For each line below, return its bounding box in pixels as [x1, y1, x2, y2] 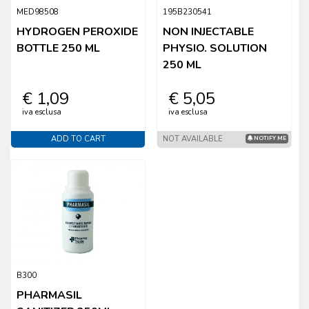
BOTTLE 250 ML [17, 41, 100, 57]
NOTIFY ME [252, 134, 287, 143]
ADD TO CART [50, 134, 106, 145]
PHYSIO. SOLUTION [163, 41, 268, 57]
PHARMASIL [17, 287, 82, 303]
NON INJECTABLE [163, 24, 255, 40]
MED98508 [17, 7, 59, 18]
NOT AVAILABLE [163, 134, 223, 145]
